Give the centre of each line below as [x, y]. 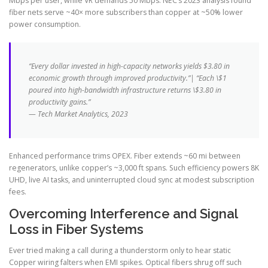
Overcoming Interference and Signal [123, 213]
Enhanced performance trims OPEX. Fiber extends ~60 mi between [125, 156]
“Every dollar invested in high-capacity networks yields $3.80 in [129, 66]
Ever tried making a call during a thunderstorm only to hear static [120, 250]
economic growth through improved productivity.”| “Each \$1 [128, 78]
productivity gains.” [60, 102]
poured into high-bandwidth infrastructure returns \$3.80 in [125, 90]
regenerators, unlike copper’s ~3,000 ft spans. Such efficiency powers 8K [134, 167]
